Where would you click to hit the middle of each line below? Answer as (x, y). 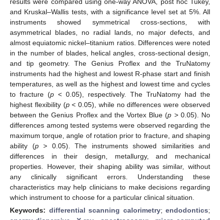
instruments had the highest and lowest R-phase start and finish (110, 73)
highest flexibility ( (38, 104)
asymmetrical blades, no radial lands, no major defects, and (110, 32)
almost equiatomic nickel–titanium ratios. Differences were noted (110, 42)
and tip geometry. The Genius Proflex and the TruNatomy (110, 63)
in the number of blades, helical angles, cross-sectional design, (110, 53)
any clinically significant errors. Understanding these (110, 177)
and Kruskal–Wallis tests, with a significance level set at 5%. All (110, 12)
